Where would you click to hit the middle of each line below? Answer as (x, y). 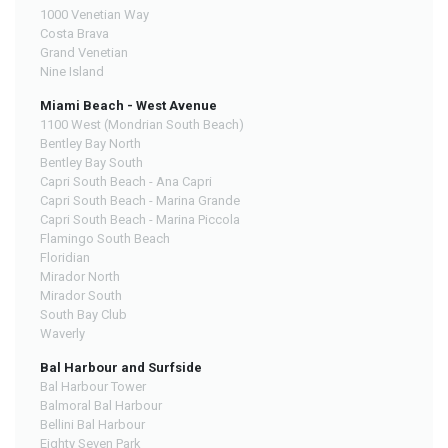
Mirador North (80, 276)
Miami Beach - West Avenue (128, 105)
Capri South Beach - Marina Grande (140, 200)
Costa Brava (74, 33)
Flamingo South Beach (105, 238)
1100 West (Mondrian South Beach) (142, 124)
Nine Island (72, 71)
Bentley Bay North (90, 143)
